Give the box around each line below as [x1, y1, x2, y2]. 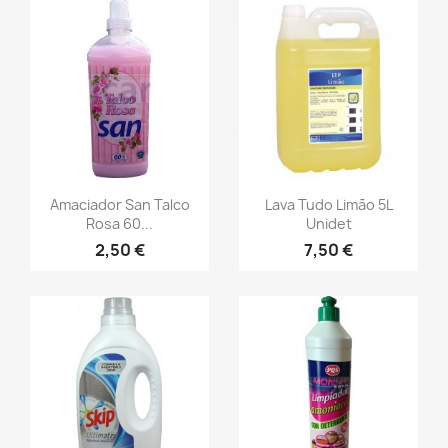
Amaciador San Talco [49, 194, 190, 214]
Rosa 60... [86, 213, 153, 233]
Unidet [305, 213, 352, 233]
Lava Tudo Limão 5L [264, 194, 393, 214]
